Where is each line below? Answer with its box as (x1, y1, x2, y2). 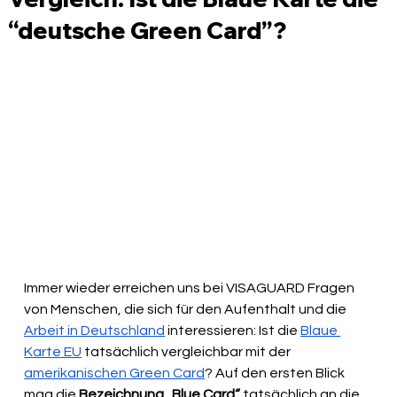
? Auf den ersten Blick (205, 366, 348, 381)
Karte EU (24, 345, 82, 360)
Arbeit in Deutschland (24, 323, 166, 339)
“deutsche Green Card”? (8, 15, 287, 45)
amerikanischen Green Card (24, 366, 206, 381)
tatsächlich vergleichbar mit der (82, 345, 294, 360)
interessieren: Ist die (165, 323, 301, 339)
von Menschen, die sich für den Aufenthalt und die (24, 302, 350, 317)
